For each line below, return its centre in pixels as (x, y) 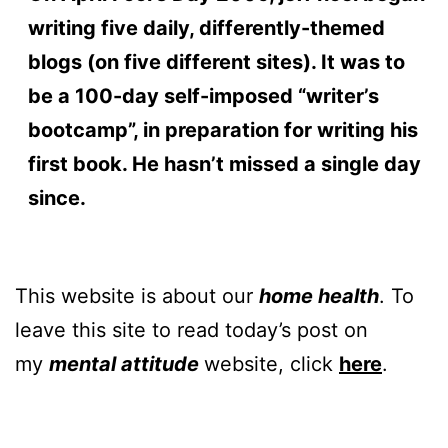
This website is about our (137, 295)
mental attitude (126, 363)
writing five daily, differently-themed (206, 27)
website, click (271, 363)
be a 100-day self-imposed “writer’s (203, 95)
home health (319, 295)
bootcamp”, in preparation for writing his (222, 129)
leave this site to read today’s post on (191, 329)
